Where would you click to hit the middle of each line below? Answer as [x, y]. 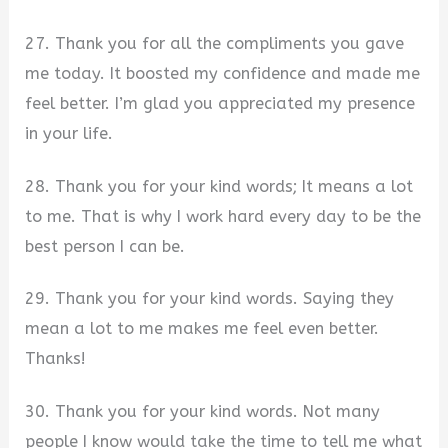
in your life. [69, 133]
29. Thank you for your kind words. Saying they [210, 299]
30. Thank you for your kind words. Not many [203, 411]
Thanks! [56, 359]
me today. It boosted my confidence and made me [223, 73]
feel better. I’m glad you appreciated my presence [220, 103]
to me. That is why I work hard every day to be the [223, 216]
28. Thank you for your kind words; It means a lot [219, 186]
